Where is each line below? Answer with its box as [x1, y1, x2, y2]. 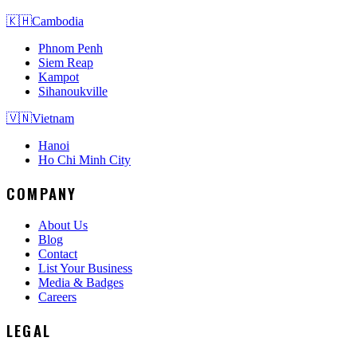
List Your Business [38, 261, 132, 276]
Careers [38, 290, 76, 304]
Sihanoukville [38, 84, 108, 98]
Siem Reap [38, 55, 93, 69]
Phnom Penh [38, 41, 103, 55]
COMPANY [6, 182, 77, 204]
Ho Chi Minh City [38, 152, 131, 167]
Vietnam [32, 111, 74, 125]
